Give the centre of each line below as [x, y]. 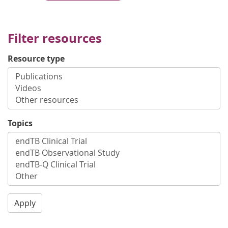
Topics [20, 123]
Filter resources [55, 38]
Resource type [36, 59]
